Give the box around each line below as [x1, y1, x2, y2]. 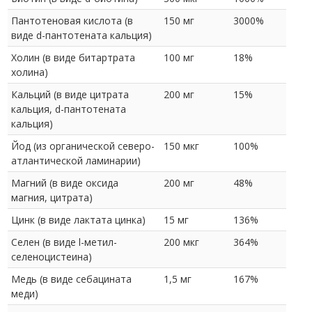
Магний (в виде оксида [11, 175, 118, 189]
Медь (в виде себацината [11, 272, 132, 286]
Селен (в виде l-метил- [11, 235, 117, 249]
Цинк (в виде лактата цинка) [11, 212, 146, 226]
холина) [11, 65, 48, 79]
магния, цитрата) [11, 190, 93, 204]
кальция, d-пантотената [11, 102, 126, 116]
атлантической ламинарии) [11, 153, 141, 167]
